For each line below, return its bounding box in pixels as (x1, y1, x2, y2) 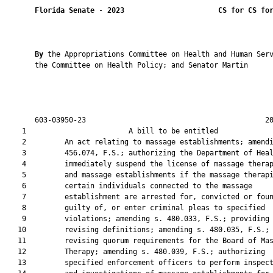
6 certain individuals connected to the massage (5, 182, 252, 190)
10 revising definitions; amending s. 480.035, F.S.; (5, 225, 269, 234)
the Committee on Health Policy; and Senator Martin (5, 61, 248, 69)
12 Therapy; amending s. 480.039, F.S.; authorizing (5, 247, 265, 256)
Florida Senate (35, 6, 94, 15)
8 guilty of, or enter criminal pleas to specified (5, 204, 265, 212)
